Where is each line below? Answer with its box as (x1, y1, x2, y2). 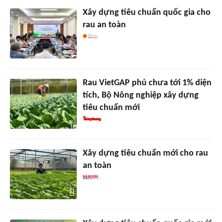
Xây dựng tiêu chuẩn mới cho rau (82, 149, 208, 159)
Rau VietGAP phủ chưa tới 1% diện (82, 78, 212, 88)
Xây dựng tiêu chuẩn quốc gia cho (82, 8, 211, 18)
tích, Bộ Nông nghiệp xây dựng (82, 91, 199, 101)
